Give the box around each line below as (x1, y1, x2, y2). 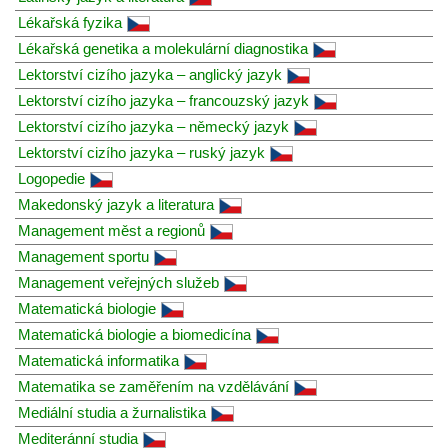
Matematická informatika (18, 351, 179, 369)
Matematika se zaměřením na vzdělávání (18, 377, 289, 395)
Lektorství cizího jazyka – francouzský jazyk (18, 91, 309, 109)
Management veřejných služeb (18, 273, 219, 291)
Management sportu (18, 247, 149, 265)
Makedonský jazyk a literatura (18, 195, 214, 213)
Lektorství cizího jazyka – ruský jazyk (18, 143, 265, 161)
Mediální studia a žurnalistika (18, 403, 206, 421)
